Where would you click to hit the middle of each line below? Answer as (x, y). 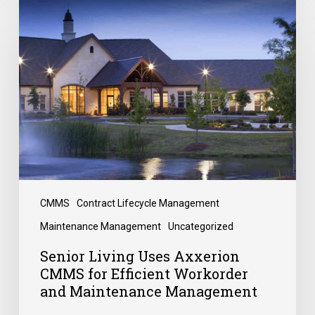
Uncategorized (200, 226)
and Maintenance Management (148, 291)
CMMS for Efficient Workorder (144, 273)
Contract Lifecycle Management (148, 203)
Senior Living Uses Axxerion (140, 256)
